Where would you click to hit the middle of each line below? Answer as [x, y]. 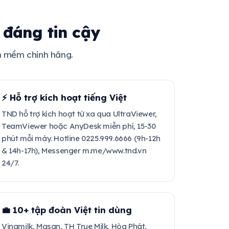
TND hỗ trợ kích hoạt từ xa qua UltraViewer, [79, 114]
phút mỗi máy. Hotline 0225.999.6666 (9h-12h [81, 138]
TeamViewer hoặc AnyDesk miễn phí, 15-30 [79, 126]
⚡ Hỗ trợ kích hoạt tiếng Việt [64, 97]
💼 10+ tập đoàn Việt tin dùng [67, 210]
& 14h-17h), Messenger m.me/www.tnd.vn [74, 151]
